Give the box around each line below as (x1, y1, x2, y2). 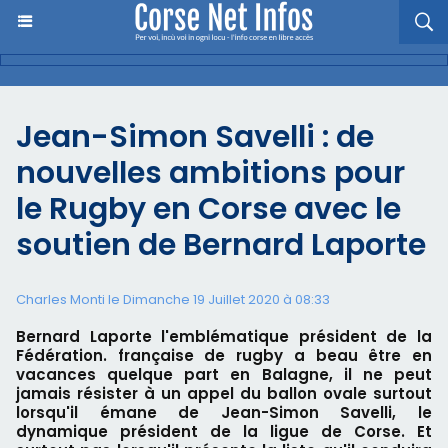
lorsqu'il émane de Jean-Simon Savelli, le (16, 402, 432, 423)
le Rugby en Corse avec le (16, 188, 401, 230)
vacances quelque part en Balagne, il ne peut (16, 364, 432, 385)
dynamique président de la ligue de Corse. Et (16, 421, 432, 442)
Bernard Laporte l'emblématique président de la (16, 326, 432, 347)
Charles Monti (16, 290, 105, 309)
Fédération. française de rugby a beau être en (16, 345, 432, 366)
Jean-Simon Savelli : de (16, 116, 374, 158)
